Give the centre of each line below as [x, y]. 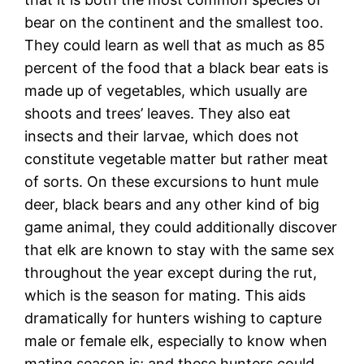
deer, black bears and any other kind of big [172, 204]
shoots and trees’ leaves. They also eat [158, 113]
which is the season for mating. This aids [165, 295]
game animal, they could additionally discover [181, 227]
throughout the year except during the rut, [171, 272]
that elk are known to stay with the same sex [180, 249]
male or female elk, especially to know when [176, 340]
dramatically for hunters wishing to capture [173, 318]
